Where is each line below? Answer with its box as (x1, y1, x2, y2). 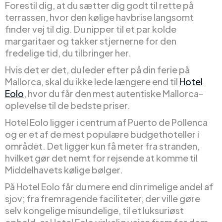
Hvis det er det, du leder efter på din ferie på (5, 63, 190, 75)
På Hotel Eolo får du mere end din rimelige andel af (5, 180, 213, 192)
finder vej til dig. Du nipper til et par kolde (5, 23, 176, 35)
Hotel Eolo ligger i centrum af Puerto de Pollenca (5, 116, 208, 128)
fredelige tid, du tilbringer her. (5, 47, 131, 58)
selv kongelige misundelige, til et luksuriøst (5, 204, 184, 216)
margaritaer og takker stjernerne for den (5, 35, 176, 47)
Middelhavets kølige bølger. (5, 164, 123, 175)
